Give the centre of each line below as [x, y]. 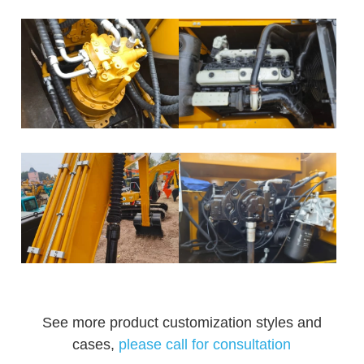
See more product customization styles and [182, 323]
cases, [94, 345]
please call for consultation [203, 345]
